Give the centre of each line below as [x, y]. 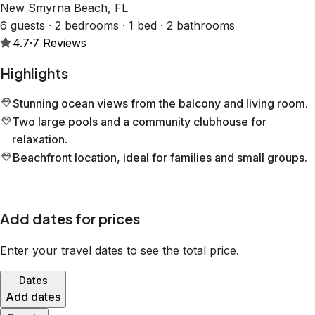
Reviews [64, 43]
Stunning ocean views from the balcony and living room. [160, 104]
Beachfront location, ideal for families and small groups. [160, 158]
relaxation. [40, 140]
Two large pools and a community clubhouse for [140, 122]
